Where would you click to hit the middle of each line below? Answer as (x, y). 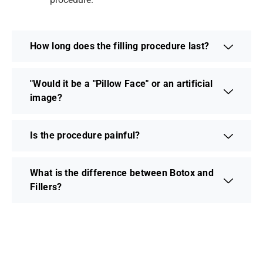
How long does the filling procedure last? (120, 46)
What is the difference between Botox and (122, 173)
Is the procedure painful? (85, 135)
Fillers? (46, 187)
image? (46, 97)
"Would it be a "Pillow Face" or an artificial (122, 83)
